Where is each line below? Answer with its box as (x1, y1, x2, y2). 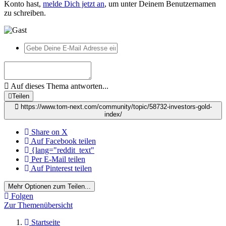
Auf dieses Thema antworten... (9, 81, 108, 90)
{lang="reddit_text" (31, 145, 94, 154)
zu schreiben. (4, 8, 46, 17)
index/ (104, 110, 122, 118)
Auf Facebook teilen (31, 136, 96, 145)
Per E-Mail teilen (31, 154, 85, 163)
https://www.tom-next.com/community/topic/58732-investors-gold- (18, 102, 212, 110)
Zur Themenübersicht (4, 200, 73, 209)
